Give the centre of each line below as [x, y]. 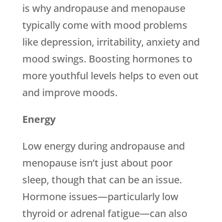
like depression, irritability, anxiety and [111, 42]
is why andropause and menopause [104, 8]
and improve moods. [70, 92]
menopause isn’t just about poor [97, 163]
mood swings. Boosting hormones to [107, 59]
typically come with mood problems [105, 25]
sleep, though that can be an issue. [102, 180]
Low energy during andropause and [103, 146]
